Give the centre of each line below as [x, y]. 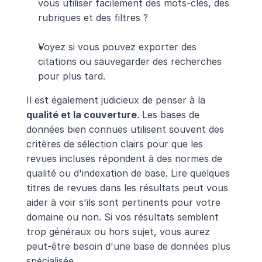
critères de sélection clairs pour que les [114, 144]
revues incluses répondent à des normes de [124, 158]
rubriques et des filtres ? [93, 17]
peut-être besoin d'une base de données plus [128, 246]
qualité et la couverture [81, 114]
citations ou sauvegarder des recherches [130, 61]
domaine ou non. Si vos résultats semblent [122, 217]
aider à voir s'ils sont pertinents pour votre [123, 202]
